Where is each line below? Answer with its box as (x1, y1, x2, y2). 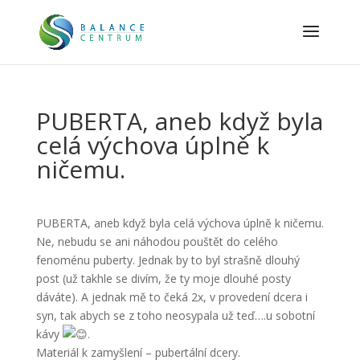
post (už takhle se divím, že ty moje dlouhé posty (35, 271, 291, 286)
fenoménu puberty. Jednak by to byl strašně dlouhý (35, 252, 300, 268)
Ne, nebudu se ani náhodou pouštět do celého (35, 234, 278, 249)
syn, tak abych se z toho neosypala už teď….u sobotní (35, 308, 315, 323)
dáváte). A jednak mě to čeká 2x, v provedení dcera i (35, 289, 308, 305)
